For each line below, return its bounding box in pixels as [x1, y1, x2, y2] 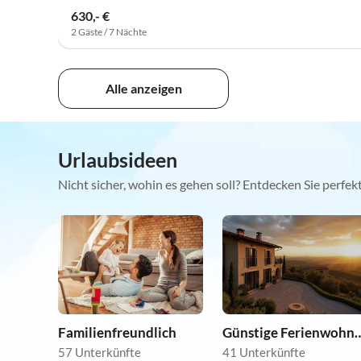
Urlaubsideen [58, 147, 177, 172]
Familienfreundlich [58, 324, 176, 342]
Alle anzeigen [105, 81, 182, 97]
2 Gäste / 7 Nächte [71, 25, 147, 38]
